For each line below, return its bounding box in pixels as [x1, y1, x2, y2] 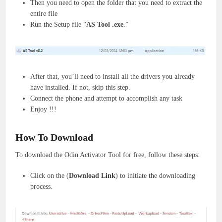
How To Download [15, 131, 94, 143]
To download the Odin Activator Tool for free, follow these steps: [15, 151, 200, 159]
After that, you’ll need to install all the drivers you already [30, 72, 195, 80]
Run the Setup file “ [30, 20, 87, 28]
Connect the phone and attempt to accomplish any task [30, 94, 183, 102]
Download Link [69, 171, 116, 179]
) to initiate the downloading [115, 171, 196, 179]
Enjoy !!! [30, 105, 57, 113]
